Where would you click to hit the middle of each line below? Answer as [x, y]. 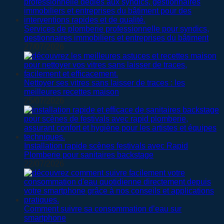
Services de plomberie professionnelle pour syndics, [116, 28]
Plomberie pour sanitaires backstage [89, 154]
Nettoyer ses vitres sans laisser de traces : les [104, 82]
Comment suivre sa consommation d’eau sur [103, 208]
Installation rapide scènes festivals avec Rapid [106, 145]
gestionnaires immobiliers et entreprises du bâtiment [116, 37]
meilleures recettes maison [71, 91]
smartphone [45, 217]
